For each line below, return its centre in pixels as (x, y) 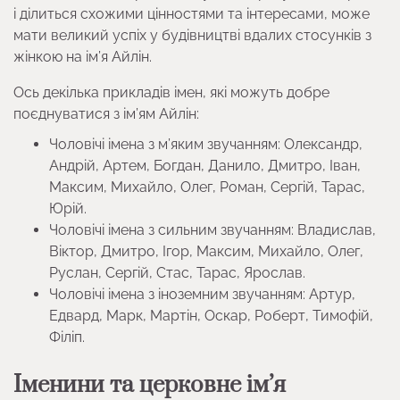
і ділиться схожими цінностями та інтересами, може (192, 13)
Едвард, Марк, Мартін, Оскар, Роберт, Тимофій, (211, 315)
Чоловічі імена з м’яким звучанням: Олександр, (206, 144)
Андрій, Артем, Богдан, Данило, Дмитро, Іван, (205, 165)
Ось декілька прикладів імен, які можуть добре (171, 92)
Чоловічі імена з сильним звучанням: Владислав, (212, 229)
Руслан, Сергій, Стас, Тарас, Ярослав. (177, 272)
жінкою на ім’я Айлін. (83, 56)
